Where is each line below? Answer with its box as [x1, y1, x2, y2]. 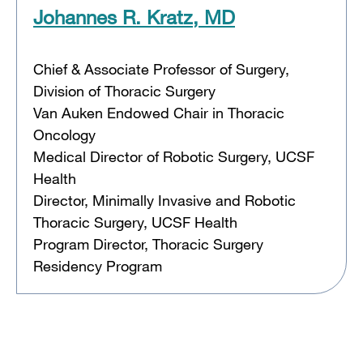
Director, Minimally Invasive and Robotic [33, 190, 296, 209]
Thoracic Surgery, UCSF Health [33, 212, 237, 231]
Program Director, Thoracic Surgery [33, 234, 263, 253]
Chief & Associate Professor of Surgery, [33, 59, 289, 78]
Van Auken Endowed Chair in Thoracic [33, 103, 284, 122]
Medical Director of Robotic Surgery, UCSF [33, 147, 314, 165]
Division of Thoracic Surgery [33, 81, 216, 100]
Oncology [33, 125, 96, 143]
